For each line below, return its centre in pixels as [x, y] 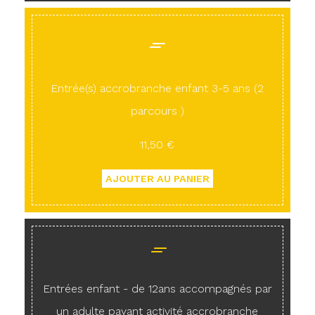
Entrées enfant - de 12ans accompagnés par [157, 288]
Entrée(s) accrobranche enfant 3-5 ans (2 [157, 89]
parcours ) [157, 111]
